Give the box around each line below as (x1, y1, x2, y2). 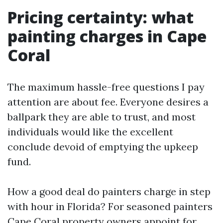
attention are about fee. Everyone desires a (7, 96, 209, 108)
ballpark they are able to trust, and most (7, 111, 196, 123)
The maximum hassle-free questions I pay (7, 81, 205, 93)
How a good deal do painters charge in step (7, 185, 211, 198)
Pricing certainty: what (7, 6, 194, 28)
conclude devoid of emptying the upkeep (7, 140, 198, 153)
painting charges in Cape (7, 25, 207, 47)
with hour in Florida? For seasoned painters (7, 200, 213, 213)
